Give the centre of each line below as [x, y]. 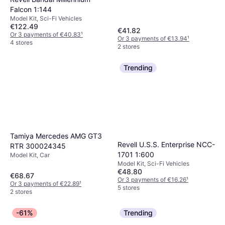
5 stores [129, 188]
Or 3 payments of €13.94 [152, 38]
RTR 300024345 [38, 146]
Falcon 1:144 [31, 9]
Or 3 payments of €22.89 [45, 184]
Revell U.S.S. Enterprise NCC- [166, 145]
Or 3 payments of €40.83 [45, 34]
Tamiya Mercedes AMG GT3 [56, 136]
